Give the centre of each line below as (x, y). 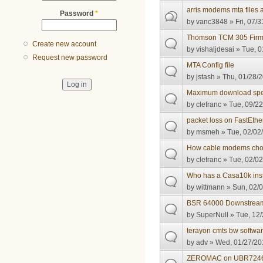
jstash (206, 77)
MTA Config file (211, 65)
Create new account (65, 44)
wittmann (211, 188)
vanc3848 (212, 22)
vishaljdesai (215, 50)
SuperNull (213, 215)
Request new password (70, 58)
